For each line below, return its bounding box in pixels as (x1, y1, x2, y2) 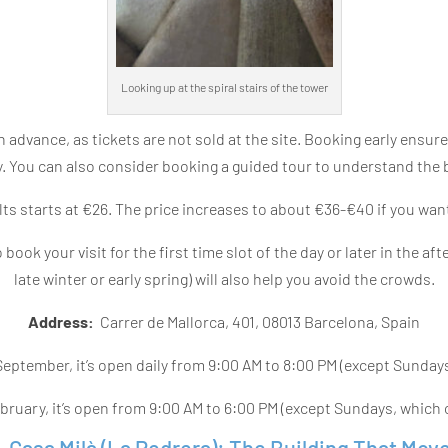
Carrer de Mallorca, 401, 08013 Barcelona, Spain (97, 312, 420, 332)
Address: (28, 312, 97, 332)
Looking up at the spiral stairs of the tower (120, 80, 328, 95)
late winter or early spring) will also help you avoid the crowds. (13, 269, 435, 289)
